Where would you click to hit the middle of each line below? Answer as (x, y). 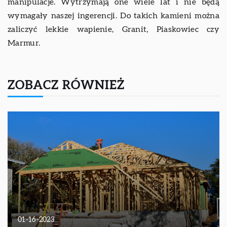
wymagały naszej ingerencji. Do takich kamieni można (113, 15)
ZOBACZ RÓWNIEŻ (66, 85)
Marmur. (24, 43)
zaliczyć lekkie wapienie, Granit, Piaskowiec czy (113, 29)
